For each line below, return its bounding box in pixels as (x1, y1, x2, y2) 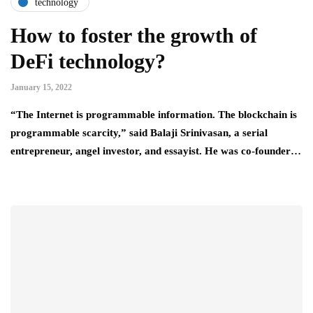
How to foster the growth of (10, 24, 257, 48)
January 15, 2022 (10, 82, 72, 93)
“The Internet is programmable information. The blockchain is (10, 109, 297, 121)
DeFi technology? (10, 50, 166, 73)
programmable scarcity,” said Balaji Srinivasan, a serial (10, 127, 268, 139)
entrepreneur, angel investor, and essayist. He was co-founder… (10, 145, 301, 157)
